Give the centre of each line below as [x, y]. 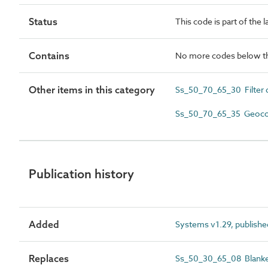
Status [43, 21]
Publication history [81, 173]
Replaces [49, 258]
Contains [49, 55]
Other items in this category [92, 89]
